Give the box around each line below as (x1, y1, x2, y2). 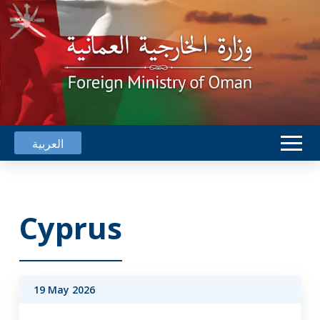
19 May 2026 (33, 283, 95, 296)
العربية (32, 135, 64, 151)
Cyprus (19, 207, 122, 248)
